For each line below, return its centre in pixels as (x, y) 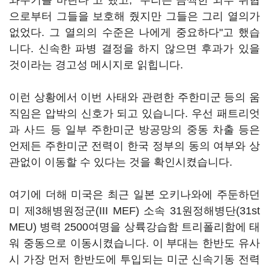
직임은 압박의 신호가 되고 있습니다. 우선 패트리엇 (134, 113)
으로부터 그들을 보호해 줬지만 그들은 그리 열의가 (134, 16)
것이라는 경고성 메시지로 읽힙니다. (96, 65)
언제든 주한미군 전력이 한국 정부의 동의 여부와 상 (134, 146)
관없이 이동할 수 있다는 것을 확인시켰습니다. (121, 162)
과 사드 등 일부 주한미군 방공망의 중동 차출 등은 (134, 130)
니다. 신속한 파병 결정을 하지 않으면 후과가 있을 (134, 49)
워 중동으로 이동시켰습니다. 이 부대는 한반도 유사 (134, 243)
